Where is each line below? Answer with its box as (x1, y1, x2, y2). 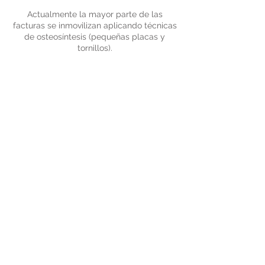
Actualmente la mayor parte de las (27, 9, 163, 19)
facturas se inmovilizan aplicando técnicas (12, 21, 177, 30)
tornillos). (77, 43, 112, 53)
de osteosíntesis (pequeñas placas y (24, 32, 165, 41)
